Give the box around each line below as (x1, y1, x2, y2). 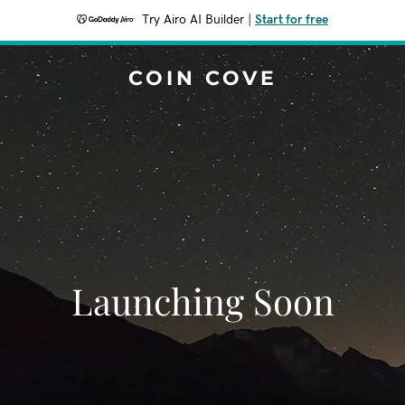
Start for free (255, 14, 328, 26)
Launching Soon (71, 277, 334, 325)
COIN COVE (127, 66, 278, 90)
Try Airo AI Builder (142, 14, 244, 26)
